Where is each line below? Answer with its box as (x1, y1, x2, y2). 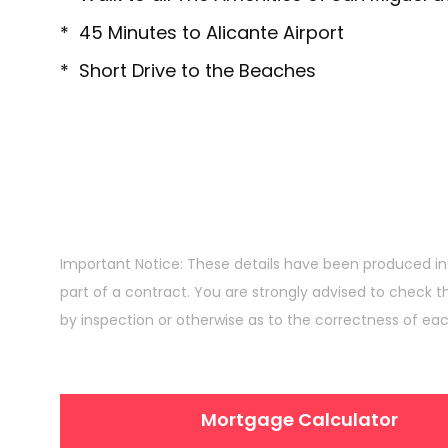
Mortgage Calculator (201, 407, 399, 433)
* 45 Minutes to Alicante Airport (60, 20, 344, 46)
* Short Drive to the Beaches (60, 58, 316, 84)
